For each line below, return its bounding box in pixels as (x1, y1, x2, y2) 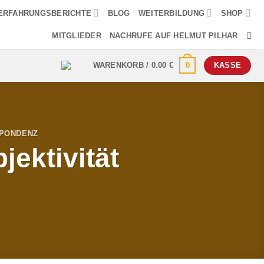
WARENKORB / (93, 60, 151, 70)
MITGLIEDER (52, 31, 101, 40)
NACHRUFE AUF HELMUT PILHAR (109, 31, 238, 40)
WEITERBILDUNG (138, 8, 205, 18)
